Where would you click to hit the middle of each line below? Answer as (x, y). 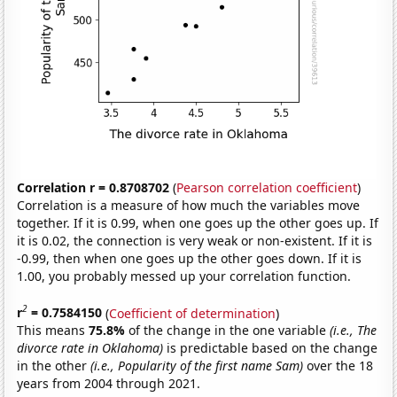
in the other (54, 366)
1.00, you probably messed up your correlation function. (184, 276)
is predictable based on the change (271, 348)
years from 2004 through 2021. (109, 384)
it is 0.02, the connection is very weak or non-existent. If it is (195, 240)
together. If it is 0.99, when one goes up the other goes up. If (198, 222)
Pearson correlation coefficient (267, 187)
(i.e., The (354, 331)
